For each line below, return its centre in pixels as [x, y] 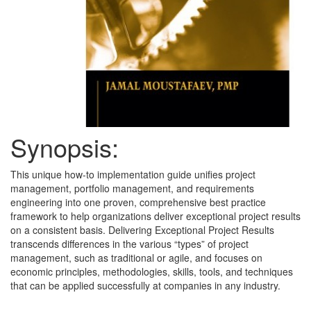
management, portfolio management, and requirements [132, 188]
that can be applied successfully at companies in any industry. [145, 285]
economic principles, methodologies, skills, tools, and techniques [152, 271]
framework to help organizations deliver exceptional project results [155, 216]
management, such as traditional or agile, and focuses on [136, 258]
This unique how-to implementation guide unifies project [133, 174]
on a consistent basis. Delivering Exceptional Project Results [142, 230]
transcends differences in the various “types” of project [129, 244]
